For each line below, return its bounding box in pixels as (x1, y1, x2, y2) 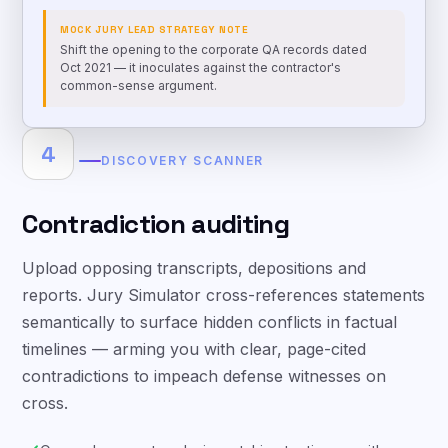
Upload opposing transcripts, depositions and (22, 277, 367, 297)
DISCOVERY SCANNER (101, 171, 264, 187)
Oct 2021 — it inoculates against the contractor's (60, 79, 342, 94)
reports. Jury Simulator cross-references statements (22, 304, 426, 324)
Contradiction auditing (22, 226, 290, 260)
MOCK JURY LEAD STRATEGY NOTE (60, 42, 249, 55)
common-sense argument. (60, 97, 218, 112)
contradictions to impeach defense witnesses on (22, 385, 387, 405)
